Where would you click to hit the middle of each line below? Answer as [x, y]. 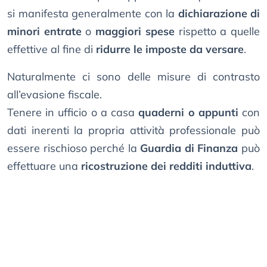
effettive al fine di [52, 49]
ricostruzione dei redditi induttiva [166, 166]
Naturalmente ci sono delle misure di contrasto [133, 77]
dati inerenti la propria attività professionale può [133, 131]
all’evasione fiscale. [55, 95]
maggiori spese [135, 32]
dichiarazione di [219, 14]
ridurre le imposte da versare [170, 49]
